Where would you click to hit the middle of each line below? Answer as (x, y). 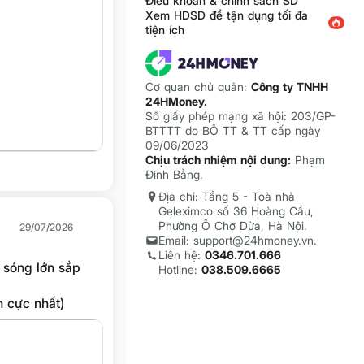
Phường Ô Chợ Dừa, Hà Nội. (232, 225)
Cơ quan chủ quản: (198, 87)
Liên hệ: (181, 255)
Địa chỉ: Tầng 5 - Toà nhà (226, 196)
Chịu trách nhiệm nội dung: (218, 160)
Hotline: (180, 269)
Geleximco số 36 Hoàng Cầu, (236, 211)
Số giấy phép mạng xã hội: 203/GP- (240, 116)
